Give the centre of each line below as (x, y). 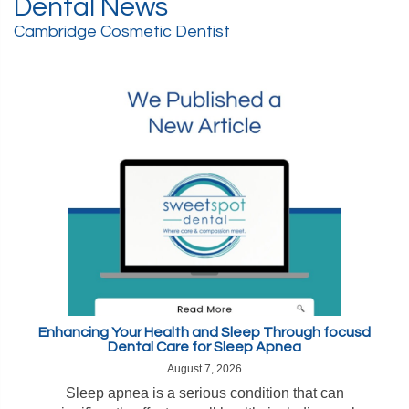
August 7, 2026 (204, 369)
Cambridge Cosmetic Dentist (122, 31)
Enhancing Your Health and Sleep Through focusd (204, 332)
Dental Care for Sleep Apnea (204, 347)
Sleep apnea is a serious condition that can (204, 393)
